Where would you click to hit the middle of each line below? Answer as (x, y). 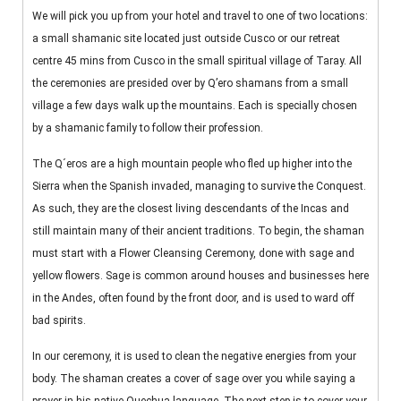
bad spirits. (59, 321)
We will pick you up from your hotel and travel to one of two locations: (200, 17)
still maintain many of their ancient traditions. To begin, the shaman (198, 231)
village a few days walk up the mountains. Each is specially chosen (195, 106)
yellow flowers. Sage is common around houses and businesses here (200, 276)
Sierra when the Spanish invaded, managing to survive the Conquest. (199, 187)
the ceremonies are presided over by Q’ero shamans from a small (190, 84)
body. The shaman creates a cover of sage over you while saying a (194, 379)
